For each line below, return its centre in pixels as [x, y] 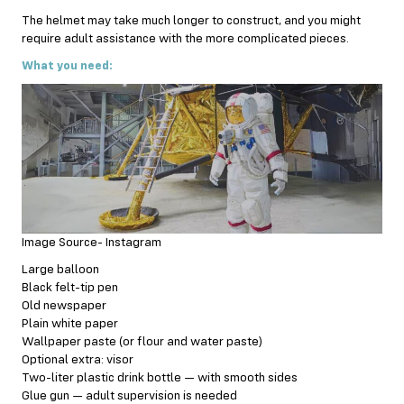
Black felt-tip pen [70, 288]
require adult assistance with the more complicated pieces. [185, 38]
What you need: [67, 65]
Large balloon [60, 270]
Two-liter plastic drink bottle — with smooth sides [160, 378]
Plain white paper [70, 324]
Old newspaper [64, 306]
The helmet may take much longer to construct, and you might [191, 20]
